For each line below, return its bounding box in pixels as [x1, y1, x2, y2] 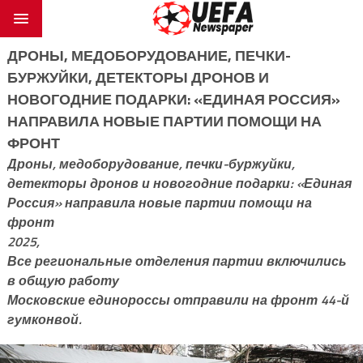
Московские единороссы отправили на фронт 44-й [6, 289, 349, 310]
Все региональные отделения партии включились [6, 250, 347, 271]
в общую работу [6, 270, 119, 290]
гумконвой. [6, 309, 82, 329]
